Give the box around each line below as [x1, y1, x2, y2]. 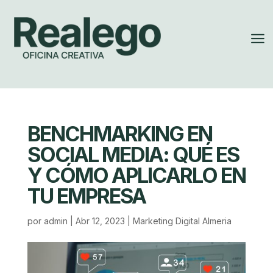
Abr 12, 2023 [75, 216, 125, 227]
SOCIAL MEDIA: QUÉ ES [27, 142, 239, 168]
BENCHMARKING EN [27, 121, 212, 147]
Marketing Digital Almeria [132, 216, 232, 227]
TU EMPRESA [27, 183, 146, 209]
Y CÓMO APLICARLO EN [27, 163, 246, 188]
